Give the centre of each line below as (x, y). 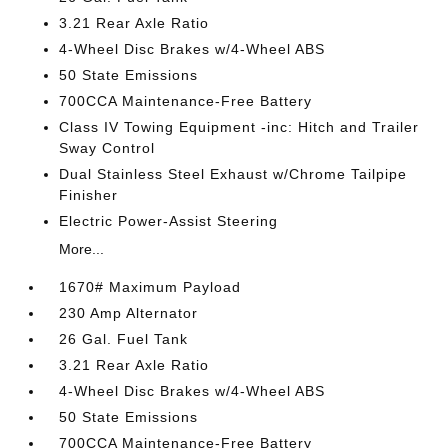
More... (82, 249)
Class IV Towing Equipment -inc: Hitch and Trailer (239, 127)
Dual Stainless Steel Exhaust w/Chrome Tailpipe (233, 174)
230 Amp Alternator (129, 313)
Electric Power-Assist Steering (169, 221)
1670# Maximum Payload (150, 287)
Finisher (89, 195)
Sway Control (107, 148)
